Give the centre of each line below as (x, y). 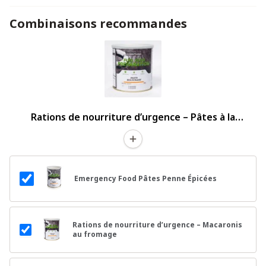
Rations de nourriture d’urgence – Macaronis (157, 224)
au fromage (94, 234)
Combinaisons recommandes (98, 23)
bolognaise (133, 132)
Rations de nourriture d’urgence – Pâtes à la (133, 117)
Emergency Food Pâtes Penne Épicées (146, 178)
